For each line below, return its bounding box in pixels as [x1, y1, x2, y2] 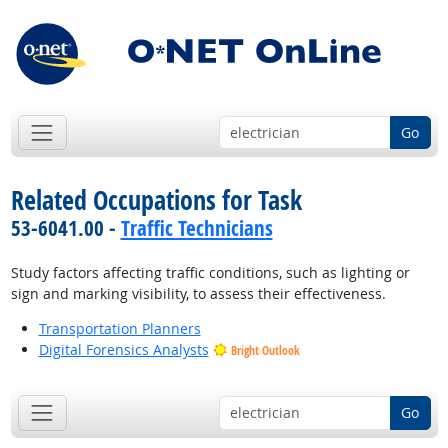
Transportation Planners [38, 319, 201, 339]
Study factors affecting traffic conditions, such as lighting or [10, 263, 410, 283]
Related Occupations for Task [10, 182, 302, 219]
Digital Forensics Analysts [38, 340, 209, 360]
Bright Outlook [230, 342, 300, 360]
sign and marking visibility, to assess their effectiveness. [10, 284, 386, 304]
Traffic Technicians [120, 214, 273, 243]
